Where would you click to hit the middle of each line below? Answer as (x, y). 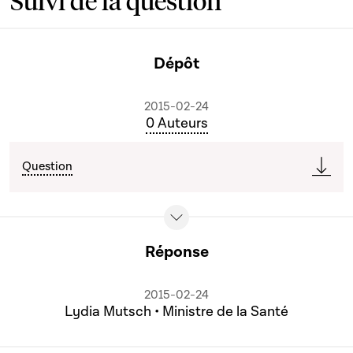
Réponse (176, 252)
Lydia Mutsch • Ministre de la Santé (176, 312)
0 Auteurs (176, 123)
